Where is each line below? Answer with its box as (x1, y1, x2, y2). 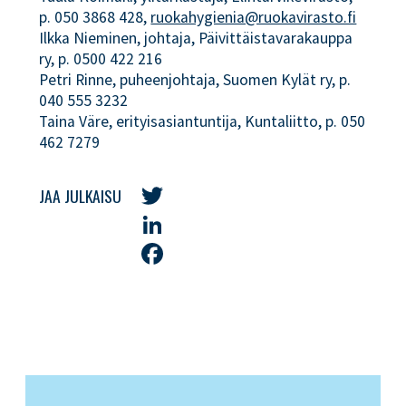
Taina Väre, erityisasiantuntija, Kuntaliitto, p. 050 (39, 111, 366, 131)
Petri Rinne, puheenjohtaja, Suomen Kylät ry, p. (39, 69, 352, 90)
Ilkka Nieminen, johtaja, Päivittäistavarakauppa (39, 27, 353, 48)
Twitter (137, 212, 183, 237)
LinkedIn (137, 241, 188, 266)
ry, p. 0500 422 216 (39, 48, 163, 69)
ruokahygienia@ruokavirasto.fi (150, 6, 357, 27)
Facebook (137, 270, 195, 295)
